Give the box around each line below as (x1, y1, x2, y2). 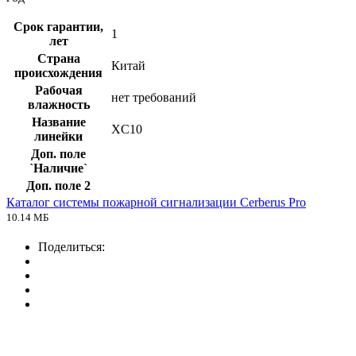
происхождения (14, 66, 103, 80)
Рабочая (34, 83, 83, 98)
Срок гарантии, (14, 20, 103, 34)
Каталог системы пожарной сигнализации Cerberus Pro (6, 195, 306, 210)
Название (31, 115, 86, 130)
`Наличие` (29, 161, 87, 176)
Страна (37, 52, 80, 66)
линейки (34, 130, 83, 144)
